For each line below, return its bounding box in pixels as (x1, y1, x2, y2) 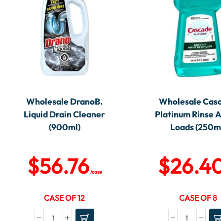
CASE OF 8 (179, 193, 217, 203)
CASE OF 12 (44, 193, 85, 203)
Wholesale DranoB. (26, 96, 103, 108)
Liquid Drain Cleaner (24, 109, 106, 120)
